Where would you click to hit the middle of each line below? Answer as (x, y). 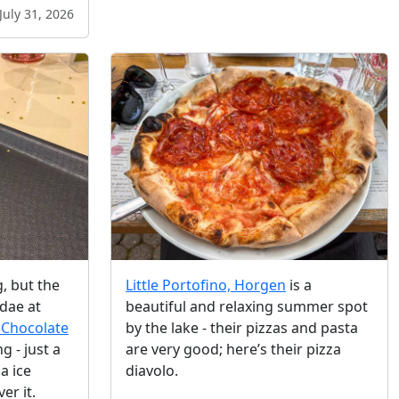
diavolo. (152, 371)
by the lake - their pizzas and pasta (242, 328)
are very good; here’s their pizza (233, 350)
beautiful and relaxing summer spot (247, 307)
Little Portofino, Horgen (206, 285)
